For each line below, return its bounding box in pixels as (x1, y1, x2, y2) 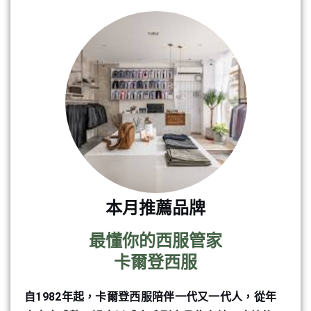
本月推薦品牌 (106, 199, 205, 219)
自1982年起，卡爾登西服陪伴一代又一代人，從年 (24, 290, 277, 304)
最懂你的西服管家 (89, 231, 222, 251)
